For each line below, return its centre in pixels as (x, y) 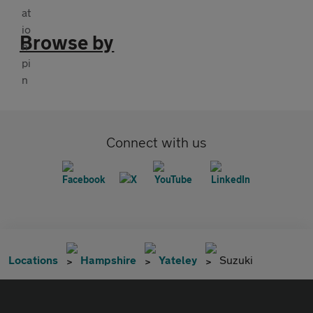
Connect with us (156, 142)
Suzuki (236, 259)
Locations (33, 259)
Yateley (178, 259)
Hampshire (108, 259)
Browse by (67, 42)
